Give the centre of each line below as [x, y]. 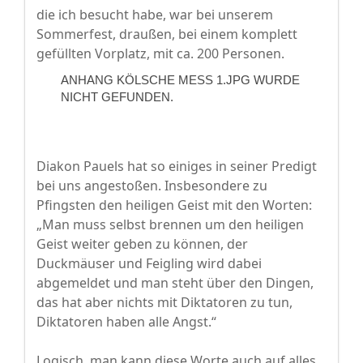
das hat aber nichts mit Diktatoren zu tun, [164, 303]
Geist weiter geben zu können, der [142, 244]
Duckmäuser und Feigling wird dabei [149, 264]
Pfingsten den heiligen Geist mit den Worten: [174, 205]
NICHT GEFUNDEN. [117, 97]
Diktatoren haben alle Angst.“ [126, 322]
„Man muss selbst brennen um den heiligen [170, 225]
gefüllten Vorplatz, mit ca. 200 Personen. [160, 54]
